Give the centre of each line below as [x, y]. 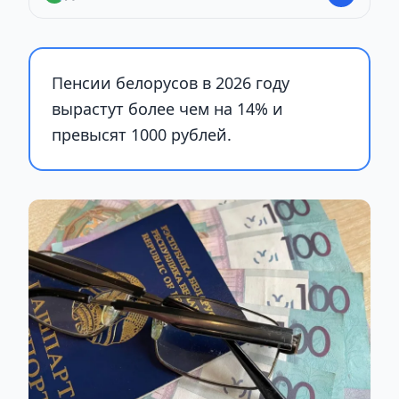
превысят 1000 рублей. [142, 134]
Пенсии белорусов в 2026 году [171, 83]
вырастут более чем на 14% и [167, 109]
